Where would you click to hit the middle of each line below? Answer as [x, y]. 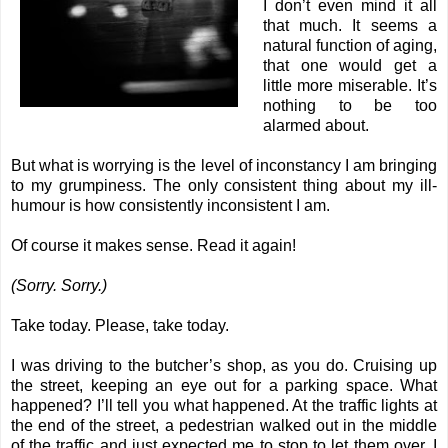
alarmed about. [315, 126]
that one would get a [349, 66]
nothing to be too [349, 106]
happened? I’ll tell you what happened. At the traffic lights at [224, 406]
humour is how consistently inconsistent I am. [172, 206]
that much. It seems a [349, 26]
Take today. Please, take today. [120, 326]
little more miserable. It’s [349, 86]
